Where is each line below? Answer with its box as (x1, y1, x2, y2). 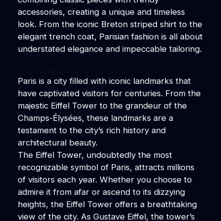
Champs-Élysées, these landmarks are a (17, 112, 173, 123)
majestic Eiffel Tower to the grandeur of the (17, 100, 187, 110)
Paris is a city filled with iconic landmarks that (17, 75, 191, 86)
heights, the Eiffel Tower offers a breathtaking (17, 199, 197, 209)
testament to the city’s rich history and (17, 125, 166, 135)
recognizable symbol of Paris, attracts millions (17, 162, 194, 172)
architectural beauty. (17, 137, 98, 147)
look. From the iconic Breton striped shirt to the (17, 19, 202, 29)
